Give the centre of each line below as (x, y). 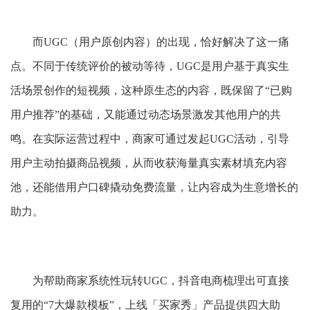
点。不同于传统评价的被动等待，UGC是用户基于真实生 (150, 66)
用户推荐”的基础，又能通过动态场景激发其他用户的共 (146, 115)
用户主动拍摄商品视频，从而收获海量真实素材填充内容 (149, 163)
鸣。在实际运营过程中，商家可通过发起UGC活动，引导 (150, 139)
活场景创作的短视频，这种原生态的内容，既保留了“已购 (151, 90)
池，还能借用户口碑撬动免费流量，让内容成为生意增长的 (154, 187)
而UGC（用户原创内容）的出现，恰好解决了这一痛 (161, 42)
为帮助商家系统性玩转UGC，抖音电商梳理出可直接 (161, 281)
